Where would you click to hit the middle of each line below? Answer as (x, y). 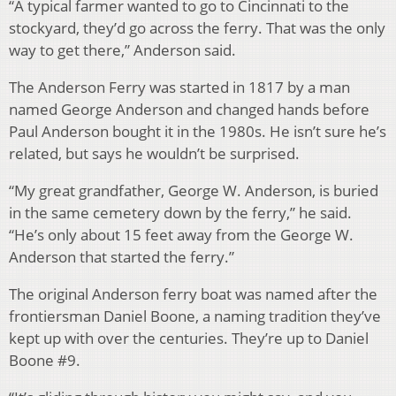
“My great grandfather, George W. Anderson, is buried (194, 191)
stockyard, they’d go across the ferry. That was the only (197, 28)
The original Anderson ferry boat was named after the (193, 294)
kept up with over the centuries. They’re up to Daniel (189, 339)
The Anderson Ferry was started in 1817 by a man (179, 88)
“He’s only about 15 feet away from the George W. (181, 235)
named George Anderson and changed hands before (189, 110)
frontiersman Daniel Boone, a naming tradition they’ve (195, 316)
